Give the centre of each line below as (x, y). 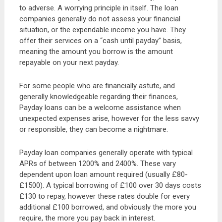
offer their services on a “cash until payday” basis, (100, 41)
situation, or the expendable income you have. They (102, 30)
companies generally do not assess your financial (100, 19)
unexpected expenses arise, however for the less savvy (109, 118)
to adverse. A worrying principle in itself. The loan (99, 8)
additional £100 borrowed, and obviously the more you (108, 207)
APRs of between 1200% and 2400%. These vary (97, 164)
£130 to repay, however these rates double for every (104, 196)
